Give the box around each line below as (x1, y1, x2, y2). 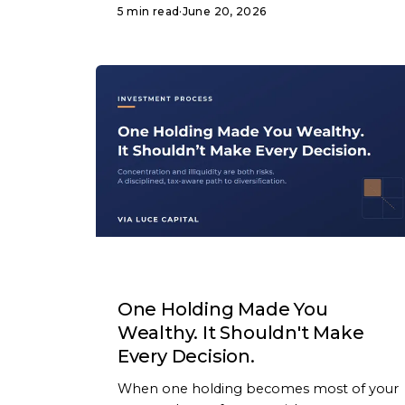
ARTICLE (126, 268, 175, 281)
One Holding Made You (117, 298, 328, 321)
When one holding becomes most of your (117, 381, 399, 398)
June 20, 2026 (182, 5, 267, 19)
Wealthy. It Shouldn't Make (117, 322, 364, 344)
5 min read (117, 5, 180, 19)
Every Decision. (117, 345, 255, 368)
